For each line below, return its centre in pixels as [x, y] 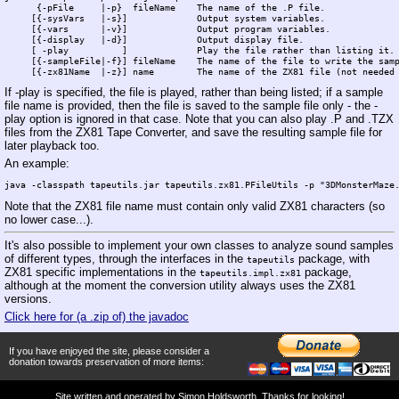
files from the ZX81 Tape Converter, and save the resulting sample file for [193, 132]
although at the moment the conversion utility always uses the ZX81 [180, 286]
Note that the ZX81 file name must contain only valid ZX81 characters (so [195, 206]
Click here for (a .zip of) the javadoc [97, 317]
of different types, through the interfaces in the [126, 259]
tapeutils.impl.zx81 [250, 273]
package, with [332, 259]
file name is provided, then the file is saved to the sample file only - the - [191, 105]
